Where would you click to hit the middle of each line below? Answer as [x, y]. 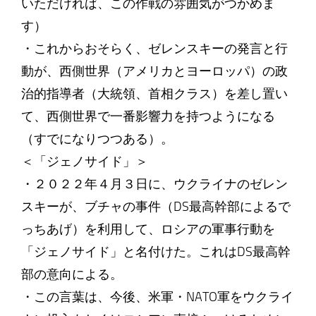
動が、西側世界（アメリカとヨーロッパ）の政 [154, 71]
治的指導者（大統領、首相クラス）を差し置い [154, 94]
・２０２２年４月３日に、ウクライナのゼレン [154, 184]
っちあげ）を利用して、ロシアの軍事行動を [148, 229]
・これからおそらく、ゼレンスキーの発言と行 [154, 49]
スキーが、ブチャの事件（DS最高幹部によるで [156, 207]
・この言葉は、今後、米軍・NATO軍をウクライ [157, 297]
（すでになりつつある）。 [97, 139]
